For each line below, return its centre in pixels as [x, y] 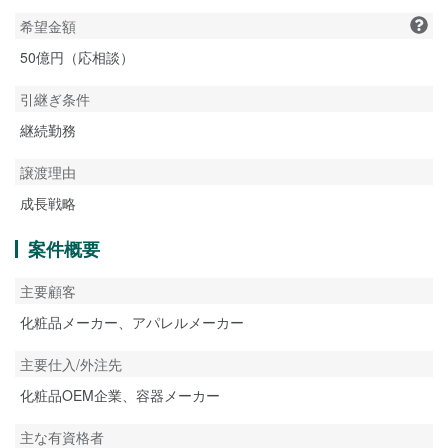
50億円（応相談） [77, 57]
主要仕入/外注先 [71, 364]
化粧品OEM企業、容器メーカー [120, 395]
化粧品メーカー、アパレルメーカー [132, 322]
